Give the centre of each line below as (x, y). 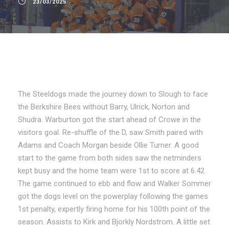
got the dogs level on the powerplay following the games (113, 196)
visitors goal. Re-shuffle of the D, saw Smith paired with (110, 132)
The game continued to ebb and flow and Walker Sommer (114, 183)
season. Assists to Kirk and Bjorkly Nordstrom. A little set (114, 222)
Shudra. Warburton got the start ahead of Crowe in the (109, 119)
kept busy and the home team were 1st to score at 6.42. (112, 170)
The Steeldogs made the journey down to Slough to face (113, 94)
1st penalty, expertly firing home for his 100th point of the (114, 209)
